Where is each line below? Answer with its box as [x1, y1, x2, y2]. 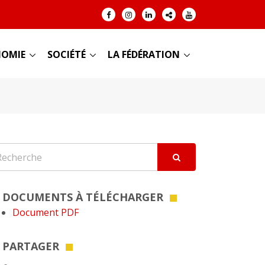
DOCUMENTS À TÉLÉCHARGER [2, 190, 163, 204]
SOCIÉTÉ [47, 48, 86, 62]
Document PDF [12, 206, 79, 219]
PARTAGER [2, 239, 59, 253]
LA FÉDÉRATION [108, 48, 180, 62]
